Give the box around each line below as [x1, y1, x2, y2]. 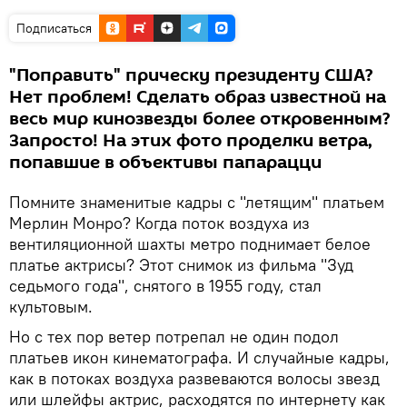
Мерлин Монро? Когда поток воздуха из [9, 213, 310, 233]
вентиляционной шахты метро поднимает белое [9, 233, 371, 254]
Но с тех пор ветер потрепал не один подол [9, 326, 339, 347]
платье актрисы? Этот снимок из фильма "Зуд [9, 254, 353, 275]
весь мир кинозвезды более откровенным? [9, 106, 390, 132]
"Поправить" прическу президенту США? [9, 63, 372, 88]
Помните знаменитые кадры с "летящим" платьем [9, 192, 384, 213]
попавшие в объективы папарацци [9, 150, 322, 175]
